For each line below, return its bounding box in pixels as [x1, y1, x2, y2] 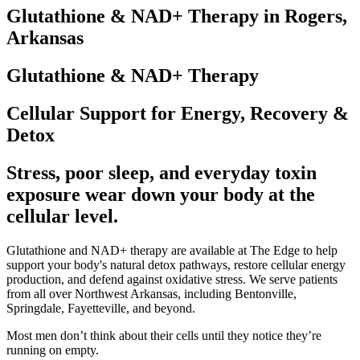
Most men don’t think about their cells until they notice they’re [6, 328, 321, 342]
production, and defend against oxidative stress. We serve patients [6, 272, 337, 286]
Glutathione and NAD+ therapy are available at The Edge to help [6, 243, 337, 257]
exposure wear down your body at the [6, 183, 315, 205]
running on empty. [6, 342, 99, 357]
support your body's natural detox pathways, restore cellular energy [6, 257, 346, 272]
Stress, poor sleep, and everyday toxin [6, 162, 317, 183]
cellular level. [6, 205, 118, 227]
